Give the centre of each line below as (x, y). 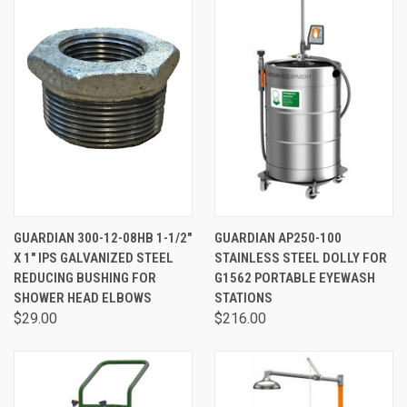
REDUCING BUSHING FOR (85, 278)
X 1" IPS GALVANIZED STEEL (94, 258)
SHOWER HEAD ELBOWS (83, 298)
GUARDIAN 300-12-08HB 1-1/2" (103, 238)
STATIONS (243, 298)
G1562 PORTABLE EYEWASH (295, 278)
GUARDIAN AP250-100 (278, 238)
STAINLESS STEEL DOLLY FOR (301, 258)
